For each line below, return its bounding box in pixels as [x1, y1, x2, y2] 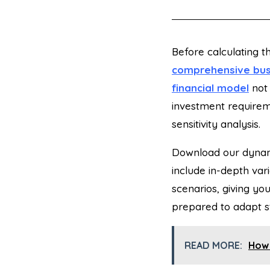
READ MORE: [184, 239, 242, 251]
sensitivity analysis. [172, 117, 260, 130]
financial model [172, 81, 249, 94]
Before [172, 45, 207, 58]
